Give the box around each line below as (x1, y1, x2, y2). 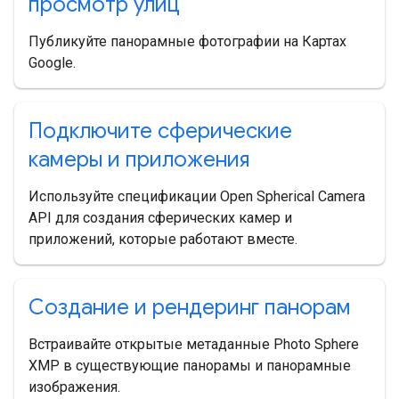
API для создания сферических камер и (28, 209, 292, 227)
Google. (28, 54, 76, 72)
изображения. (28, 379, 120, 396)
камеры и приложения (28, 146, 249, 174)
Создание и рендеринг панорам (28, 294, 351, 322)
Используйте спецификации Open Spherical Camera (28, 188, 365, 206)
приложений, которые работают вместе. (28, 231, 297, 248)
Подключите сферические (28, 118, 292, 145)
